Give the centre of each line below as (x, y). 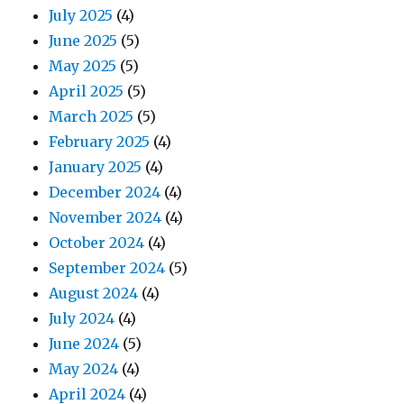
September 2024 (107, 268)
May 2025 (83, 66)
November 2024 (106, 218)
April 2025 (87, 92)
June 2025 (83, 41)
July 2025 (81, 16)
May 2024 (84, 369)
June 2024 (84, 344)
